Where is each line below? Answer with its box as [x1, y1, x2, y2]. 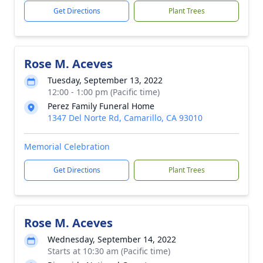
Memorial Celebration [24, 141, 110, 152]
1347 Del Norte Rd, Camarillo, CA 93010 [48, 112, 203, 123]
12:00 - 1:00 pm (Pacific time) [48, 86, 160, 97]
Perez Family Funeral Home [48, 100, 154, 112]
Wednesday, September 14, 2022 [48, 234, 176, 245]
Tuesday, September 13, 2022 [48, 75, 163, 86]
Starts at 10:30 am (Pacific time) [48, 245, 170, 257]
